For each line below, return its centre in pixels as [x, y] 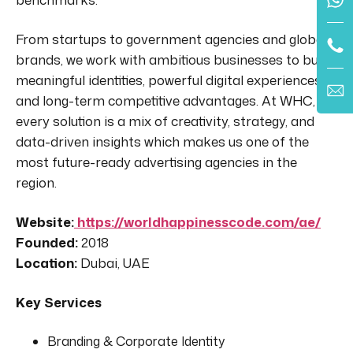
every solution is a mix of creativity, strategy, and [165, 121]
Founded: [47, 242]
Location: [46, 262]
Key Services [59, 302]
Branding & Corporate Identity [136, 341]
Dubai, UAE [113, 262]
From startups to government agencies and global [171, 39]
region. [36, 182]
